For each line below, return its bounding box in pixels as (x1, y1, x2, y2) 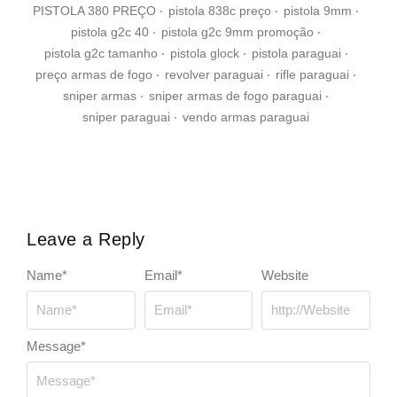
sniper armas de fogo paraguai (149, 88, 322, 103)
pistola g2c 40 (71, 24, 149, 39)
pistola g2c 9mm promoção (161, 24, 314, 39)
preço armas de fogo (35, 66, 152, 82)
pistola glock (169, 45, 239, 60)
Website (261, 267, 309, 283)
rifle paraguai (276, 66, 349, 82)
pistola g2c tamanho (43, 45, 158, 60)
